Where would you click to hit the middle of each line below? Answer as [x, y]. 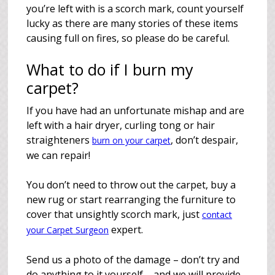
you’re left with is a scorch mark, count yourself [135, 9]
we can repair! [59, 155]
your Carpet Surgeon [68, 230]
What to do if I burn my [110, 69]
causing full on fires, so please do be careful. [128, 38]
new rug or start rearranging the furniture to [131, 199]
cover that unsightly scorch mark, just [114, 214]
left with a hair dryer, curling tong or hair [121, 125]
